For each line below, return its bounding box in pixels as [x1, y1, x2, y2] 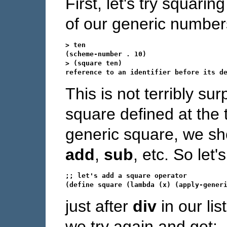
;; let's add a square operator [65, 171, 187, 179]
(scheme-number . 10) [65, 50, 146, 58]
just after [65, 197, 133, 215]
